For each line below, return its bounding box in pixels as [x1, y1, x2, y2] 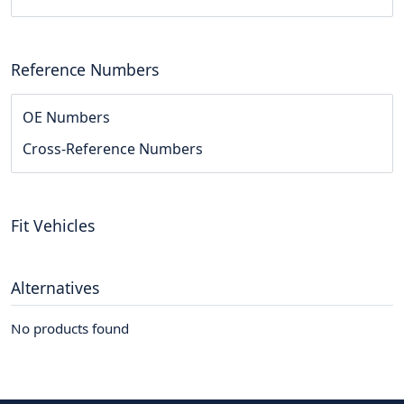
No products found [11, 319, 129, 338]
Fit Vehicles [11, 215, 95, 237]
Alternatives [11, 277, 99, 299]
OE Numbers [23, 107, 110, 128]
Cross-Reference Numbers [23, 139, 203, 160]
